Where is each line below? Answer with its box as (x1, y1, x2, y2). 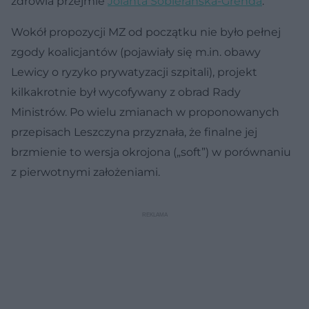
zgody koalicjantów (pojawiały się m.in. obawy (11, 45, 261, 59)
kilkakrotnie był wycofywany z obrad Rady (11, 85, 241, 99)
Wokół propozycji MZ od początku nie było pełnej (11, 25, 281, 39)
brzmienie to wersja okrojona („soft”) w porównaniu (11, 145, 291, 159)
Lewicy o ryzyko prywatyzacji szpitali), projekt (11, 65, 257, 79)
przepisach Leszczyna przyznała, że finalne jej (11, 125, 257, 139)
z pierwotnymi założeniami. (11, 165, 160, 179)
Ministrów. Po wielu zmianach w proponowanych (11, 105, 279, 119)
